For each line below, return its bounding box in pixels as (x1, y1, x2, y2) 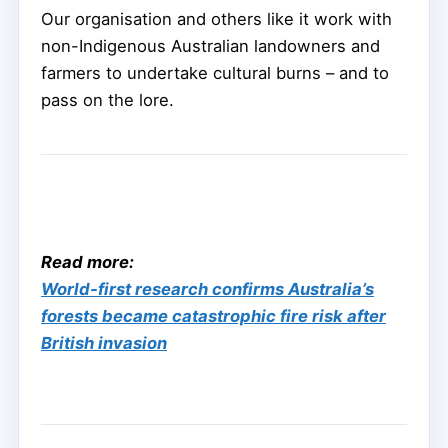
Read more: (41, 252, 134, 273)
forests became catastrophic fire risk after (41, 306, 386, 327)
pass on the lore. (41, 90, 174, 111)
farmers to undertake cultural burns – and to (41, 63, 389, 84)
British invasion (41, 333, 167, 354)
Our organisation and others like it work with (41, 9, 392, 30)
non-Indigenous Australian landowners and (41, 36, 380, 57)
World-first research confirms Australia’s (41, 279, 374, 300)
